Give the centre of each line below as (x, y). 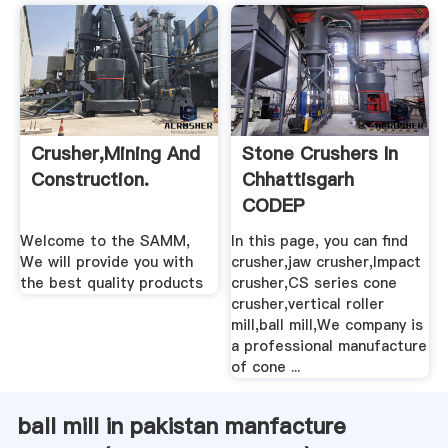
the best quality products (111, 282)
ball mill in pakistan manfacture (181, 425)
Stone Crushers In (320, 154)
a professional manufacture (329, 345)
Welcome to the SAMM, (104, 240)
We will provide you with (106, 261)
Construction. (89, 180)
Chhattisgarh (298, 180)
